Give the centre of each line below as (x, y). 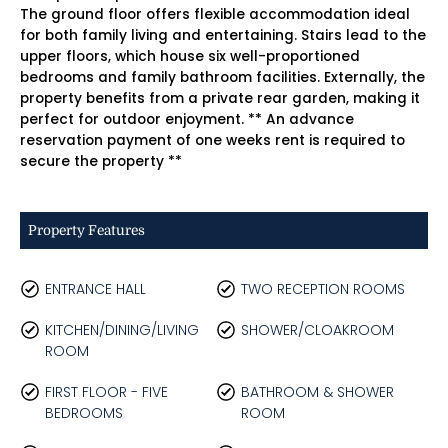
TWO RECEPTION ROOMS (322, 288)
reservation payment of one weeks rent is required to (212, 140)
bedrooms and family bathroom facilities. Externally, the (222, 77)
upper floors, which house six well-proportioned (190, 56)
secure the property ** (101, 161)
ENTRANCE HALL (95, 288)
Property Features (86, 230)
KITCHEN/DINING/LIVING (122, 329)
